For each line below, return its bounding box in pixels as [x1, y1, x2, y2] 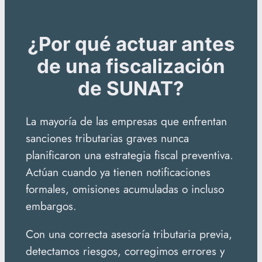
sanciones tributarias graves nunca [25, 129, 189, 146]
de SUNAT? [78, 77, 184, 101]
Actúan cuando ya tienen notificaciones [25, 163, 211, 180]
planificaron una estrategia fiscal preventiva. [25, 146, 233, 163]
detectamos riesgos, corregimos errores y [25, 242, 225, 259]
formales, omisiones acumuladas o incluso [25, 180, 224, 197]
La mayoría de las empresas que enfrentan [25, 112, 227, 129]
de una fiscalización [37, 54, 225, 78]
